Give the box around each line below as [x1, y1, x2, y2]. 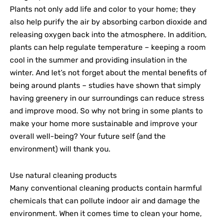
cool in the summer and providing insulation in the [10, 56, 187, 65]
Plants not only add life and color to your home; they [10, 5, 196, 14]
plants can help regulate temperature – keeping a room [10, 43, 206, 52]
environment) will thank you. [10, 145, 110, 154]
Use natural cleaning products [10, 171, 117, 180]
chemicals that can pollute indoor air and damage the [10, 196, 200, 205]
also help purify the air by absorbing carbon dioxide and [10, 18, 207, 27]
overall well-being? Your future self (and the [10, 132, 166, 141]
